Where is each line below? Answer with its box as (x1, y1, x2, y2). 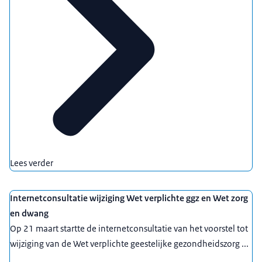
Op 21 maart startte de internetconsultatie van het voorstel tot (10, 223, 248, 235)
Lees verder (10, 157, 53, 169)
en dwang (10, 208, 49, 219)
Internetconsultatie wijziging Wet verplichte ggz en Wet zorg (10, 192, 248, 204)
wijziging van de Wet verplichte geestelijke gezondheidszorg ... (10, 238, 249, 250)
